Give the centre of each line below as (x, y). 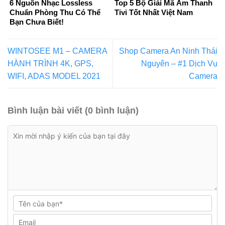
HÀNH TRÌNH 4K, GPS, (50, 64)
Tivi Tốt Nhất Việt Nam (154, 12)
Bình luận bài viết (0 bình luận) (73, 111)
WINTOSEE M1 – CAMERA (57, 51)
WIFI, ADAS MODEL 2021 (54, 76)
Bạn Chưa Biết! (37, 22)
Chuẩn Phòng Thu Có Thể (55, 12)
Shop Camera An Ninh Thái (168, 51)
